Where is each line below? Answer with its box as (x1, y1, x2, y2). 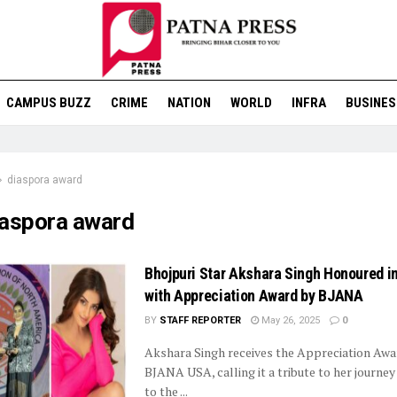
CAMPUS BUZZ (5, 95, 91, 111)
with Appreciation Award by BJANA (144, 286, 363, 305)
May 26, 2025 (259, 315, 320, 326)
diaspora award (7, 174, 82, 186)
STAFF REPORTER (160, 315, 241, 326)
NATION (167, 95, 211, 111)
